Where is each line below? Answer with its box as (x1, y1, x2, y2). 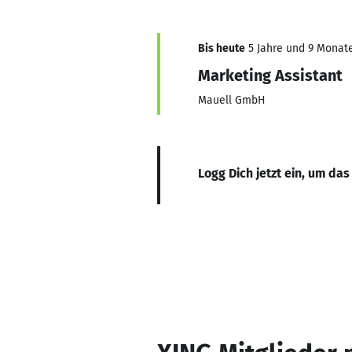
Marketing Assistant (198, 66, 343, 85)
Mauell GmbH (198, 93, 266, 107)
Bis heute (198, 42, 245, 55)
